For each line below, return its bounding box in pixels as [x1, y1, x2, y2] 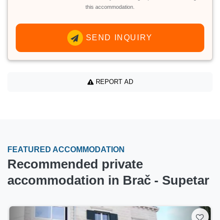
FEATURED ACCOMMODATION [7, 145, 125, 154]
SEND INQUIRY [83, 33, 153, 42]
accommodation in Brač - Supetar [7, 173, 209, 187]
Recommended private [7, 157, 143, 171]
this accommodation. [85, 3, 135, 10]
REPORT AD [93, 78, 133, 86]
